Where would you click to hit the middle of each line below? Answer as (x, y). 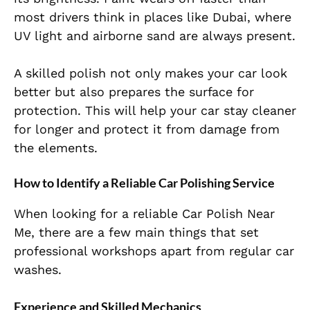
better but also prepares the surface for (134, 92)
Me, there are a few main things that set (136, 232)
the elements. (56, 148)
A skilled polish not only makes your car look (151, 73)
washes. (38, 270)
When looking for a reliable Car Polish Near (144, 214)
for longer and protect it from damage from (147, 129)
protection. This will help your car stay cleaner (155, 111)
